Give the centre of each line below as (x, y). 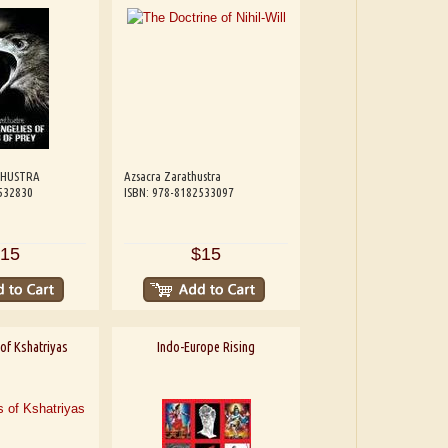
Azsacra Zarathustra (173, 175)
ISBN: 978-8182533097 (179, 191)
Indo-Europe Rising (206, 346)
